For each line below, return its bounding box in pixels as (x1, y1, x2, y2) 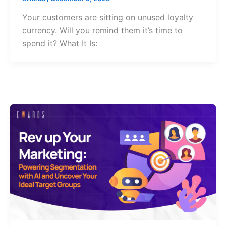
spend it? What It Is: (22, 38, 97, 49)
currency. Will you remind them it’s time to (22, 25, 183, 36)
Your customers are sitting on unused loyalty (22, 12, 193, 23)
